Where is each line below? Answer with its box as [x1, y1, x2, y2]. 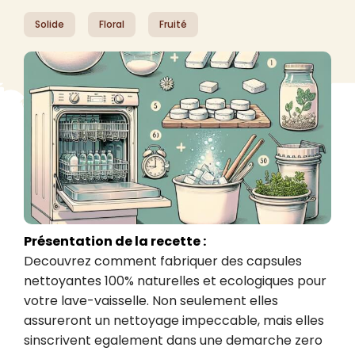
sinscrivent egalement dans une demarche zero [24, 331, 323, 350]
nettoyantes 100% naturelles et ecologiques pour [24, 272, 326, 291]
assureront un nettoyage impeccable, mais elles [24, 311, 324, 330]
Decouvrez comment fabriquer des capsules [24, 252, 302, 271]
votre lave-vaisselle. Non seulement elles [24, 292, 278, 311]
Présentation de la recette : [24, 232, 206, 251]
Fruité [159, 17, 187, 31]
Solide [35, 17, 64, 31]
